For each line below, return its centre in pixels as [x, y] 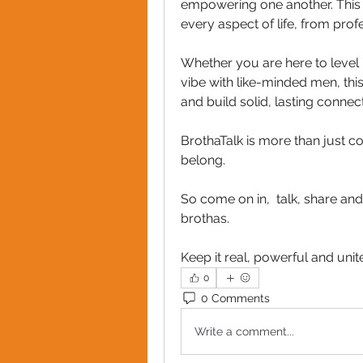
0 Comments [235, 298]
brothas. [207, 218]
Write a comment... [244, 331]
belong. [203, 160]
